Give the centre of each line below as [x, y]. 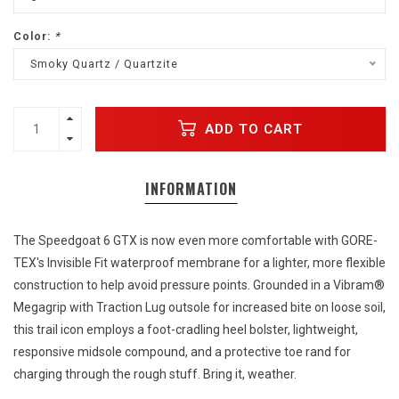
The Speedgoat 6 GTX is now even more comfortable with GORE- [195, 241]
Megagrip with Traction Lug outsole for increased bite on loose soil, [199, 308]
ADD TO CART [252, 129]
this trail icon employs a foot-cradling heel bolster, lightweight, [186, 330]
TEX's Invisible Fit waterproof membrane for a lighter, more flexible [199, 263]
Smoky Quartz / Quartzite [104, 64]
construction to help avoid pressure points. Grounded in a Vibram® [199, 285]
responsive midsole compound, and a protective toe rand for [182, 352]
